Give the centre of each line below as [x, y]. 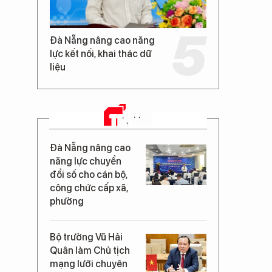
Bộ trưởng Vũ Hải [86, 237]
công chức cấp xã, [89, 188]
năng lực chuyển [86, 161]
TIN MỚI [131, 120]
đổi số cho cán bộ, [89, 174]
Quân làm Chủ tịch [90, 250]
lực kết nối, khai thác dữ [100, 53]
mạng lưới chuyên [89, 263]
